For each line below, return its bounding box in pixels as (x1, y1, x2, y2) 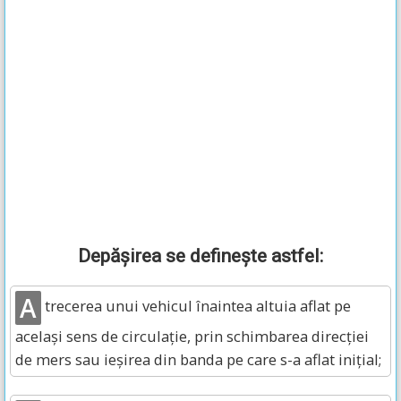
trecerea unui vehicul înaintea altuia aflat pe (41, 295, 351, 317)
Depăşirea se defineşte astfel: (78, 245, 323, 267)
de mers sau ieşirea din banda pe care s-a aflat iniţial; (15, 349, 381, 370)
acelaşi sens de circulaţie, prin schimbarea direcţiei (15, 326, 369, 346)
